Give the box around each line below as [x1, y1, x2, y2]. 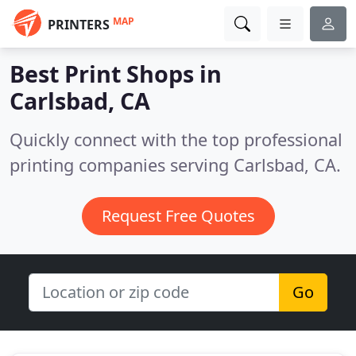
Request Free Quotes [101, 205, 255, 226]
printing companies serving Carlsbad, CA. [10, 153, 341, 176]
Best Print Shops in [10, 58, 222, 89]
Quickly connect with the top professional [10, 128, 342, 151]
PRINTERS [48, 16, 110, 33]
